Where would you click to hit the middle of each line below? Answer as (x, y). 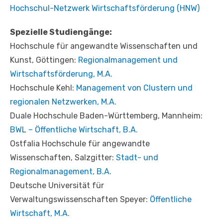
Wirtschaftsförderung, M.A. (61, 74)
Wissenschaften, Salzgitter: (63, 157)
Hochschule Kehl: (43, 88)
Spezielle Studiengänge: (61, 32)
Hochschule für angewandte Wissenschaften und (104, 46)
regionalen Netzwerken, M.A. (63, 102)
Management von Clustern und (134, 88)
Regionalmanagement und (128, 60)
